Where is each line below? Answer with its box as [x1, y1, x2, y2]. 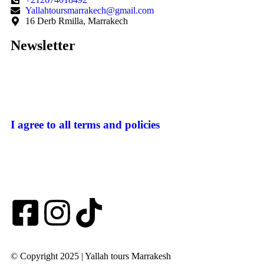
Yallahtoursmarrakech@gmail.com [25, 5, 154, 15]
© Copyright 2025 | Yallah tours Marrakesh [11, 251, 171, 262]
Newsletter [11, 37, 75, 53]
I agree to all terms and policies [11, 118, 160, 131]
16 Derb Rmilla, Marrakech [25, 15, 128, 26]
